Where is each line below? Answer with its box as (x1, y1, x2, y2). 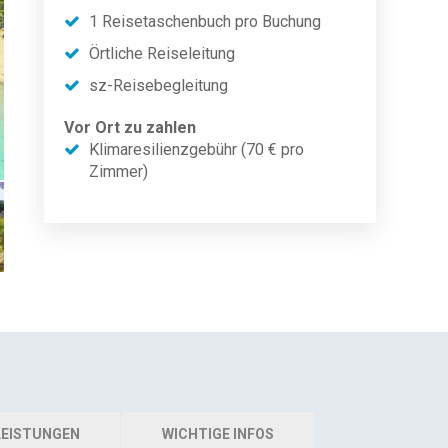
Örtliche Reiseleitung (89, 44, 235, 63)
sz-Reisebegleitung (89, 76, 228, 95)
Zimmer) (89, 162, 148, 181)
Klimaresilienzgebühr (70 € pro (89, 140, 304, 159)
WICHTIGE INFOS (162, 426, 274, 442)
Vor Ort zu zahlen (64, 118, 196, 137)
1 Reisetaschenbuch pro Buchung (89, 12, 321, 31)
